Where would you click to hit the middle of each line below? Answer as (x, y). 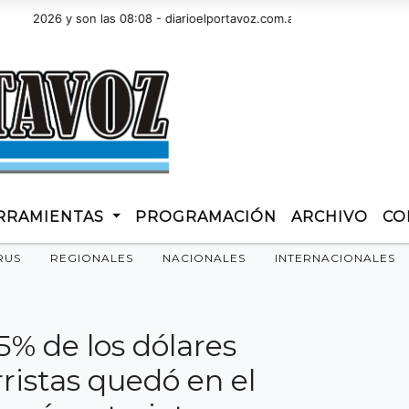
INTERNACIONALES (335, 258)
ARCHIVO (330, 217)
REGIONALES (92, 258)
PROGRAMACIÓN (206, 217)
